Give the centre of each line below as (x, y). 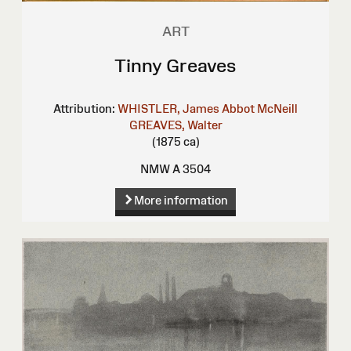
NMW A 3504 (175, 168)
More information (181, 201)
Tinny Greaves (175, 65)
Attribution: (84, 108)
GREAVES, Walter (175, 125)
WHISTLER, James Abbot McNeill (208, 108)
